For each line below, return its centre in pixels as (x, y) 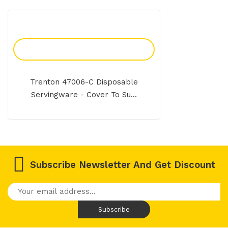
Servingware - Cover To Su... (84, 95)
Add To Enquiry (84, 49)
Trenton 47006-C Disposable (84, 82)
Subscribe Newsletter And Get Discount (123, 165)
